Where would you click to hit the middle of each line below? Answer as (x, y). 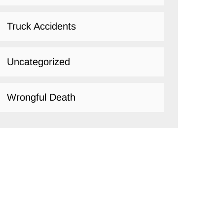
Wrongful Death (41, 97)
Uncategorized (38, 61)
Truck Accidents (41, 26)
